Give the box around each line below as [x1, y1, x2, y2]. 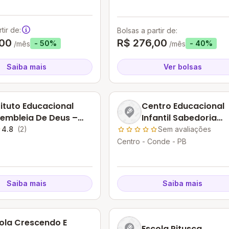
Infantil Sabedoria [141, 112, 217, 124]
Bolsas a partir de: [117, 26, 177, 35]
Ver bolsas [163, 62, 202, 71]
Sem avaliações [157, 125, 211, 133]
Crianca [141, 124, 175, 135]
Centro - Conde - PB [117, 137, 187, 146]
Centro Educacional [141, 100, 224, 112]
